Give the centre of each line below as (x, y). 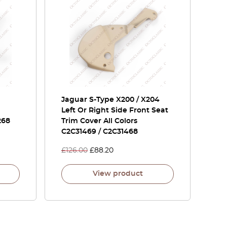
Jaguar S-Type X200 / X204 (110, 100)
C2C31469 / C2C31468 (100, 132)
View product (118, 174)
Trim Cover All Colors (99, 121)
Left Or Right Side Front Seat (115, 110)
